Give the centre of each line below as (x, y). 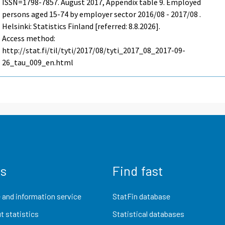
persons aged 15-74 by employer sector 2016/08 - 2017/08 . (102, 14)
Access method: (29, 38)
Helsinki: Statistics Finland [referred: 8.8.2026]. (81, 26)
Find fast (138, 170)
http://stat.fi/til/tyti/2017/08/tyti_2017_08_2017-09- (94, 50)
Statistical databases (148, 213)
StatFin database (141, 196)
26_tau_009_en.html (38, 63)
